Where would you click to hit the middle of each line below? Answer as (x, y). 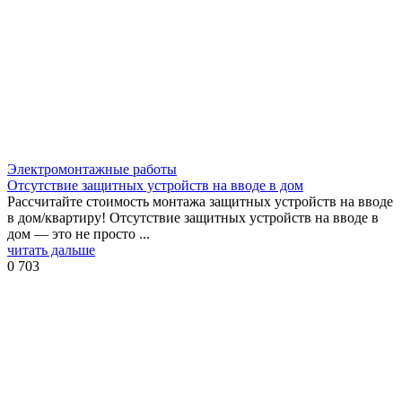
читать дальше (51, 249)
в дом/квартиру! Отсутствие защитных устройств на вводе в (193, 217)
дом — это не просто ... (79, 233)
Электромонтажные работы (92, 169)
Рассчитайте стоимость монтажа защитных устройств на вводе (200, 201)
